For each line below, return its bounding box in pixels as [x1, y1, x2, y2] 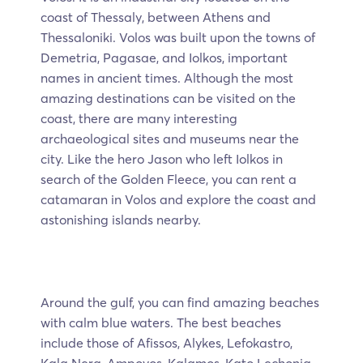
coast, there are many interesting [41, 109, 237, 126]
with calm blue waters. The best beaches [41, 314, 281, 331]
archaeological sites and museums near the [41, 130, 299, 147]
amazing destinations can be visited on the [41, 89, 296, 106]
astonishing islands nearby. [41, 211, 201, 228]
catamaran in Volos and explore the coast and [41, 190, 316, 207]
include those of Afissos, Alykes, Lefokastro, [41, 334, 293, 351]
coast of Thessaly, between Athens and [41, 8, 271, 25]
